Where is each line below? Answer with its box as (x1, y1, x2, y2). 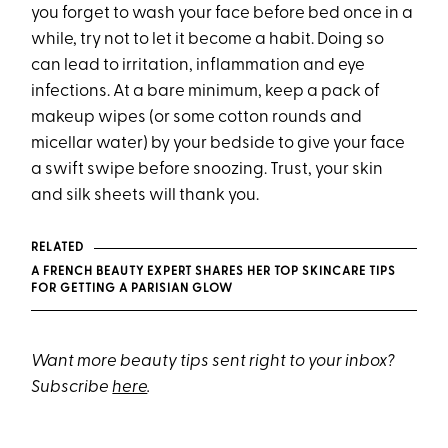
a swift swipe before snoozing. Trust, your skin (31, 161, 384, 179)
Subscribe (31, 379, 113, 397)
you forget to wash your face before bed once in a (31, 5, 414, 23)
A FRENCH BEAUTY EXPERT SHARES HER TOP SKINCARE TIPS (31, 266, 397, 279)
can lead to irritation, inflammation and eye (31, 57, 366, 75)
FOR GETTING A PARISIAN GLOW (31, 283, 234, 296)
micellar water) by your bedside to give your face (31, 135, 406, 153)
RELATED (31, 241, 84, 254)
